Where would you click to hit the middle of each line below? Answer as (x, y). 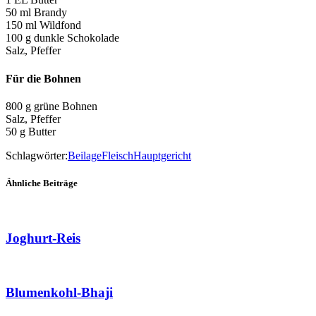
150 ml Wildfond (43, 25)
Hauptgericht (162, 155)
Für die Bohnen (43, 78)
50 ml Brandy (36, 13)
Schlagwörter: (37, 155)
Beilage (85, 155)
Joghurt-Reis (43, 238)
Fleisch (117, 155)
